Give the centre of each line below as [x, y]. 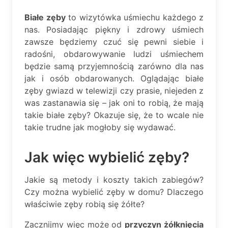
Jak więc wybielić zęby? [107, 157]
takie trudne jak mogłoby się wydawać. [100, 127]
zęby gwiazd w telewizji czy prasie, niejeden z [114, 91]
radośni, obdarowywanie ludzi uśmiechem [114, 54]
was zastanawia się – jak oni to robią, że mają [114, 103]
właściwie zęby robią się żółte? [84, 204]
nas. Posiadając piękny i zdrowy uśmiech [114, 30]
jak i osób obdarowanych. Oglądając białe [114, 78]
